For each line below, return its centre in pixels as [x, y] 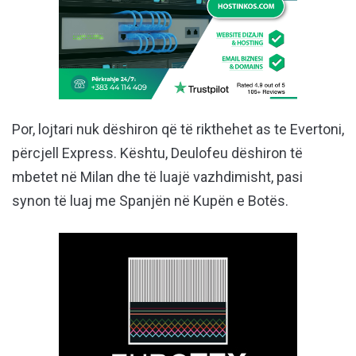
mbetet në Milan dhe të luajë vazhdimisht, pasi [157, 177]
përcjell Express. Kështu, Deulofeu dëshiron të [157, 153]
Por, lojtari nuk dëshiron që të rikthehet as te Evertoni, [178, 130]
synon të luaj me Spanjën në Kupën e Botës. [150, 201]
